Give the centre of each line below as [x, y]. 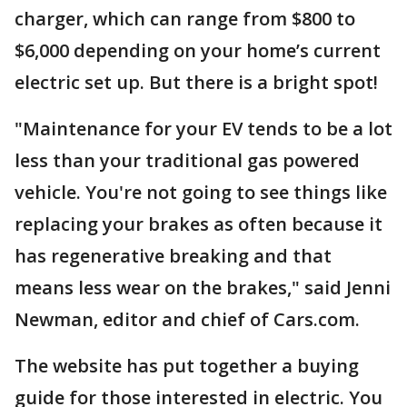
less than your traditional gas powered [187, 160]
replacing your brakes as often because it [199, 224]
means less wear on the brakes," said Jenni [203, 288]
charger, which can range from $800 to [185, 19]
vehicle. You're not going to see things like [201, 192]
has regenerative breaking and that [173, 256]
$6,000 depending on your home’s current [198, 50]
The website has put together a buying [187, 366]
